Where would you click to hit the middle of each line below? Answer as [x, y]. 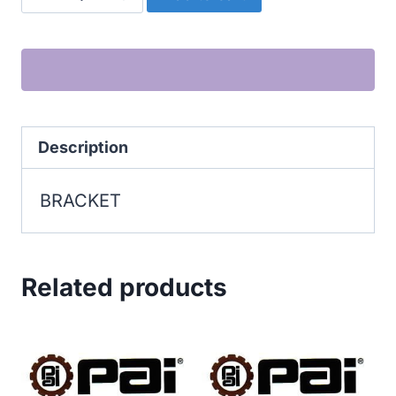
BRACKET [80, 201]
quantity [93, 19]
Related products [124, 287]
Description [83, 147]
